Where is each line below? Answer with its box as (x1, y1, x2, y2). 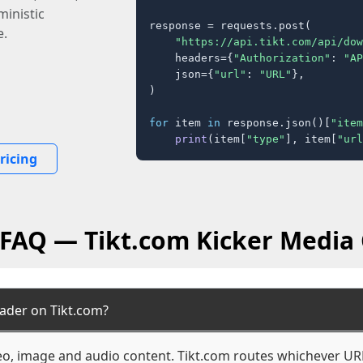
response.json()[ (220, 116, 331, 129)
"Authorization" (233, 51, 331, 64)
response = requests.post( (149, 19, 311, 32)
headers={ (149, 51, 233, 64)
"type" (246, 132, 285, 145)
